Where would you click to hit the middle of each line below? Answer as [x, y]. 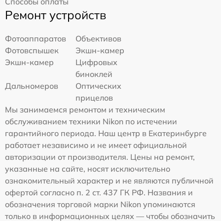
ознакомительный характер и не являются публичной [109, 181]
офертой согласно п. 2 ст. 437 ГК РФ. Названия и [99, 193]
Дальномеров [32, 86]
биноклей [94, 74]
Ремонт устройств [55, 15]
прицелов [94, 98]
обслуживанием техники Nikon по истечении [91, 122]
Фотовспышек [32, 51]
